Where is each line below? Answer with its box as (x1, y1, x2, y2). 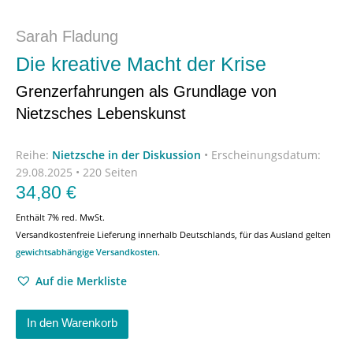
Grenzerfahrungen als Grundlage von (16, 83, 277, 100)
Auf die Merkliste (35, 273, 127, 288)
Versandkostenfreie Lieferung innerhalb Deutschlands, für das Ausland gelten (16, 228, 331, 240)
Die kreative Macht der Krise (16, 53, 266, 75)
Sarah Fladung (16, 28, 118, 45)
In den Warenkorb (27, 315, 117, 329)
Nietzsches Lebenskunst (16, 105, 186, 122)
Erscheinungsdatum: (211, 147, 321, 162)
